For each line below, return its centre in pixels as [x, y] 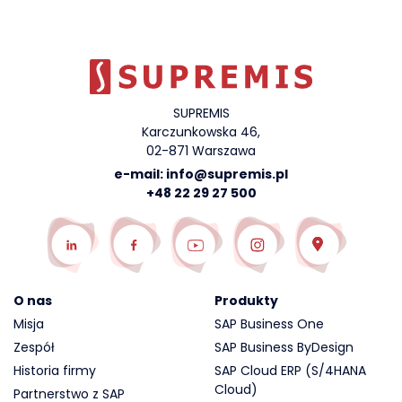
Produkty [246, 300]
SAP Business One [269, 323]
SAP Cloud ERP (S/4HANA [290, 370]
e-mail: [140, 174]
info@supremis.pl [227, 174]
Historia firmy [55, 370]
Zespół [34, 347]
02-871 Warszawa [201, 150]
